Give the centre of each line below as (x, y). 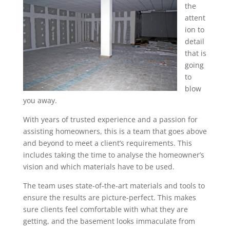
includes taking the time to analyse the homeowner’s (113, 155)
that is (195, 53)
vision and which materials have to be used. (99, 167)
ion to (194, 30)
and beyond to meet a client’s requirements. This (107, 143)
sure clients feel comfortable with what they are (105, 209)
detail (194, 41)
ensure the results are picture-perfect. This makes (109, 197)
